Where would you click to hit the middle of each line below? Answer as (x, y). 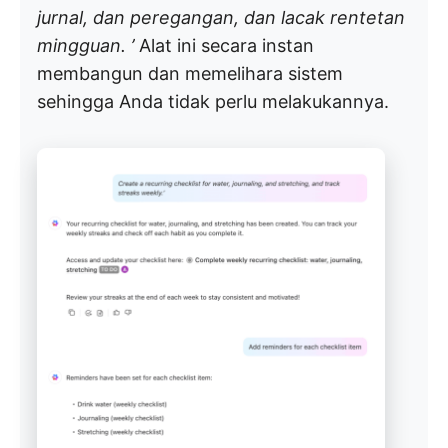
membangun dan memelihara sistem (190, 73)
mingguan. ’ (85, 45)
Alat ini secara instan (224, 45)
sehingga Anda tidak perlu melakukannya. (213, 101)
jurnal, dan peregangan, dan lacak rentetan (221, 17)
